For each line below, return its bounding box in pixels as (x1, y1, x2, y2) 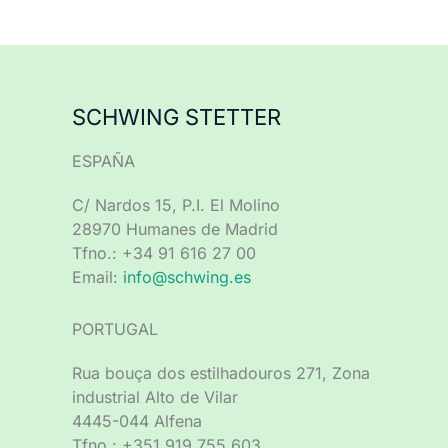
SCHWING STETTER (72, 104, 281, 130)
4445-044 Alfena (72, 411, 202, 431)
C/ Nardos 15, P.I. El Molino (72, 195, 280, 215)
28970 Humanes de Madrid (72, 219, 278, 239)
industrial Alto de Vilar (72, 387, 238, 407)
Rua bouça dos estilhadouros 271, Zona (72, 363, 370, 383)
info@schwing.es (123, 267, 251, 287)
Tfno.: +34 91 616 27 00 (72, 243, 256, 263)
